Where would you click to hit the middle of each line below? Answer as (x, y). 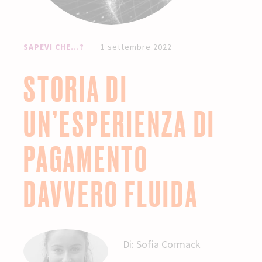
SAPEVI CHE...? (54, 47)
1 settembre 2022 (136, 47)
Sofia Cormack (168, 244)
